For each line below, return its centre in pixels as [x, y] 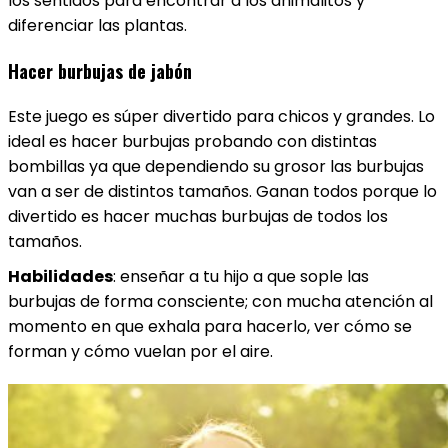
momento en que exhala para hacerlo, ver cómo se [210, 326]
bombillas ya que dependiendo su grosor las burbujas [216, 166]
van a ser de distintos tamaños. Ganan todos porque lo [222, 191]
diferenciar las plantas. [97, 25]
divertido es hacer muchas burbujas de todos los [198, 216]
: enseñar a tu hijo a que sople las [241, 276]
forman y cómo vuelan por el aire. [140, 351]
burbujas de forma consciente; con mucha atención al [220, 301]
